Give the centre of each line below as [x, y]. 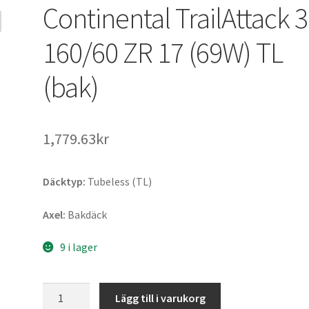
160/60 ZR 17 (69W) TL [163, 52]
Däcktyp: [64, 181]
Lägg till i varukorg [160, 298]
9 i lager [78, 247]
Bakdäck [87, 214]
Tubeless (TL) [119, 181]
